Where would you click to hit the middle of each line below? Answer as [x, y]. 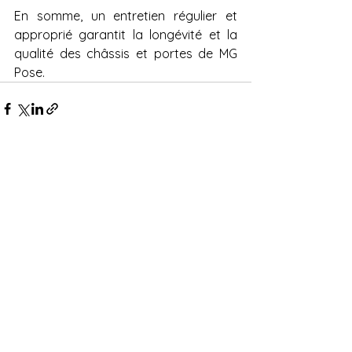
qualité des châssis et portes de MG [126, 54]
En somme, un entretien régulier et [126, 16]
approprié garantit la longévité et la [126, 35]
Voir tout [229, 198]
